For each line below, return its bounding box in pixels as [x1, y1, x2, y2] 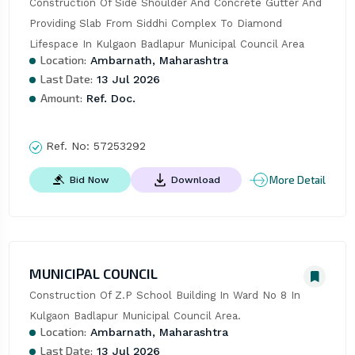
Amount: [40, 91, 82, 105]
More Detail [269, 173, 326, 186]
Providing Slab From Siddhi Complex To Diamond [29, 17, 282, 30]
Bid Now [69, 174, 109, 185]
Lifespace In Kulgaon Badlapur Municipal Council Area [29, 38, 304, 51]
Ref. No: [41, 139, 94, 153]
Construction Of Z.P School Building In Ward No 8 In [29, 289, 300, 302]
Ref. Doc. [82, 92, 136, 105]
